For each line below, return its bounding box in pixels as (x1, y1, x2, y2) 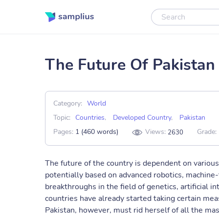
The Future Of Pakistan (45, 54, 215, 75)
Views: (145, 127, 168, 137)
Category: (53, 99, 82, 108)
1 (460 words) (75, 127, 118, 137)
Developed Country (113, 113, 171, 122)
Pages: (53, 127, 75, 137)
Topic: (53, 113, 70, 122)
